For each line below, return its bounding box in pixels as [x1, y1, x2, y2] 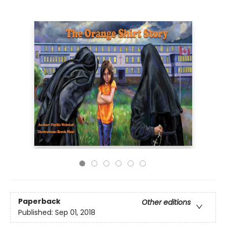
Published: [18, 207, 55, 218]
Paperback [18, 196, 61, 207]
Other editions [142, 197, 191, 208]
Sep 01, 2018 [55, 207, 95, 218]
